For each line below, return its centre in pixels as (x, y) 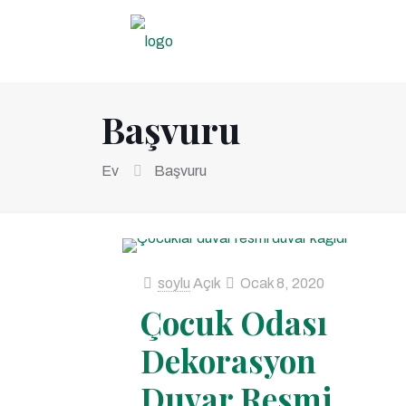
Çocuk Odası (233, 322)
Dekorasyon (228, 360)
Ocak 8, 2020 (282, 283)
